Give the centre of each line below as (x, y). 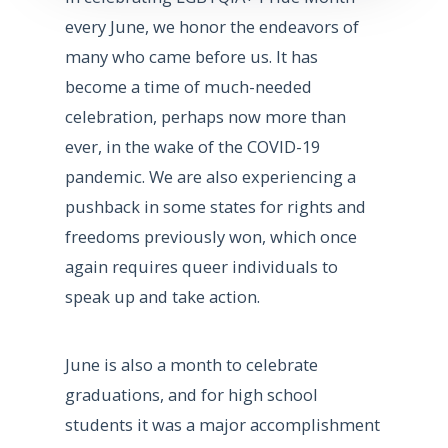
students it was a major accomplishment (222, 425)
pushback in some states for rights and (215, 206)
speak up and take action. (162, 296)
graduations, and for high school (191, 395)
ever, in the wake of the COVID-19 (192, 146)
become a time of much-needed (188, 86)
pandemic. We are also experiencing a (210, 176)
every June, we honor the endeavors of (211, 26)
